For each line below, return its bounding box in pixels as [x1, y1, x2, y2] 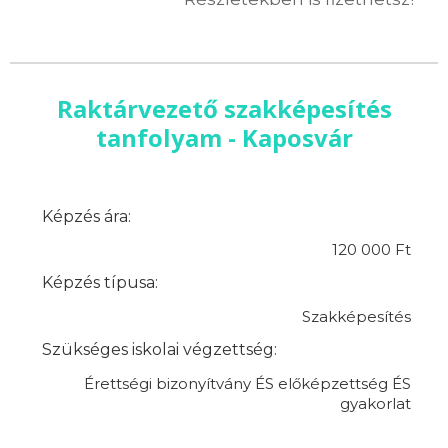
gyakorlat [339, 393, 411, 413]
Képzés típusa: [42, 273, 159, 293]
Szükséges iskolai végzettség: [42, 340, 278, 360]
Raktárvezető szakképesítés [56, 91, 392, 125]
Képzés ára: [42, 206, 132, 226]
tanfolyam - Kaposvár [95, 120, 353, 154]
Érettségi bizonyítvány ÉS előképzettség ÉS [83, 373, 411, 393]
